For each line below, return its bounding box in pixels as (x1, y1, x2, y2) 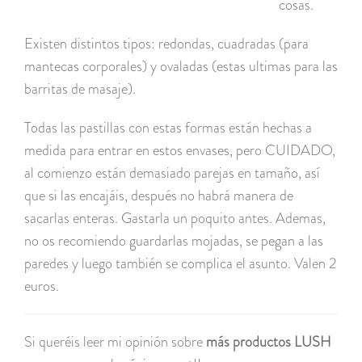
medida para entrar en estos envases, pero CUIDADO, (24, 140, 335, 162)
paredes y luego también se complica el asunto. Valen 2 (24, 253, 336, 275)
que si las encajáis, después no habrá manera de (24, 185, 293, 207)
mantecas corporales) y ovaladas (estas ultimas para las (24, 56, 338, 78)
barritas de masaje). (24, 78, 136, 100)
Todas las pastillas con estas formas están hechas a (24, 117, 312, 139)
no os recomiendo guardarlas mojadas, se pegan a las (24, 230, 323, 252)
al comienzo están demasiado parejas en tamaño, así (24, 162, 320, 184)
